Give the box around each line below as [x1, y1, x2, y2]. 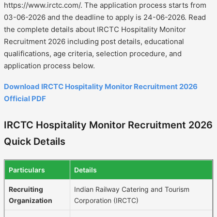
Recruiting [9, 185, 43, 193]
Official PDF [4, 93, 46, 103]
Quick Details [4, 135, 65, 147]
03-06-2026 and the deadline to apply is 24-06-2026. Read [4, 12, 206, 22]
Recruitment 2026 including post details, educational [4, 36, 184, 46]
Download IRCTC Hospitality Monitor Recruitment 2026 [4, 81, 198, 91]
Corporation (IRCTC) [74, 196, 139, 204]
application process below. [4, 61, 95, 70]
